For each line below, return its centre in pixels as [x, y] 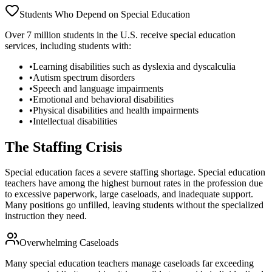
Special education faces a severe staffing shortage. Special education [135, 172]
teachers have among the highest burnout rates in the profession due [134, 183]
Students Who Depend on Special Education [105, 14]
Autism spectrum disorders [84, 77]
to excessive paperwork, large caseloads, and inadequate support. [129, 194]
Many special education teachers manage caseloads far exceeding [129, 263]
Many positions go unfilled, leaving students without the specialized [134, 205]
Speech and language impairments [98, 88]
